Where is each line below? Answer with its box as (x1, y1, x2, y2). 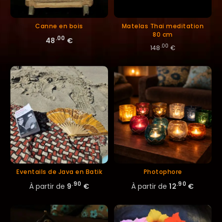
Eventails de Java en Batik (16, 167, 102, 176)
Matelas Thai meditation (121, 21, 204, 30)
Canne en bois (35, 21, 83, 30)
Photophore (143, 167, 182, 176)
